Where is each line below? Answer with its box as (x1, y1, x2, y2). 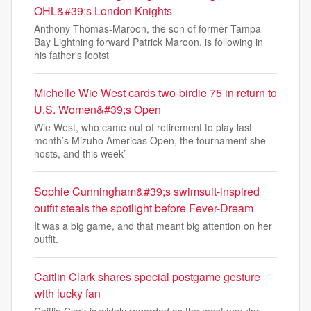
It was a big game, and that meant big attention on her (34, 219, 272, 233)
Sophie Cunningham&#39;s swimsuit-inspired (34, 183, 260, 200)
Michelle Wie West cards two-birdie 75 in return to (34, 85, 277, 101)
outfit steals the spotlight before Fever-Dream (34, 200, 253, 217)
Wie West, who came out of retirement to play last (34, 120, 252, 135)
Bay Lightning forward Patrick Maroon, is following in (34, 35, 263, 49)
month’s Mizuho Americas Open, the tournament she (34, 133, 266, 148)
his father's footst (34, 48, 109, 62)
